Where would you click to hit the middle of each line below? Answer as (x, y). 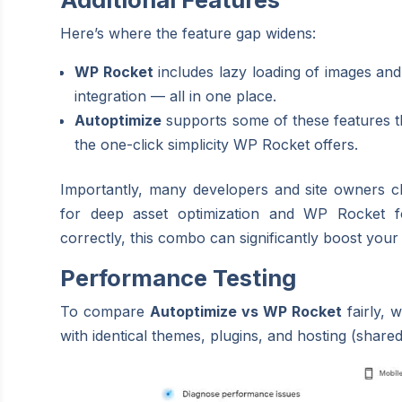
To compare (105, 311)
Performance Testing (179, 277)
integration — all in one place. (176, 96)
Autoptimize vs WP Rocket (246, 311)
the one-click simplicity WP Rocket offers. (217, 144)
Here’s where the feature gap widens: (188, 33)
